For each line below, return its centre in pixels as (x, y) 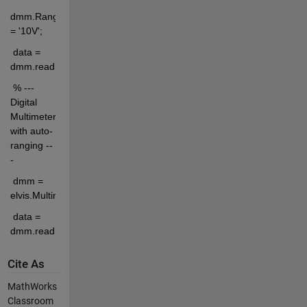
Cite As (26, 264)
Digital (23, 102)
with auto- (31, 131)
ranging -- (31, 145)
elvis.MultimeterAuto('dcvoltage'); (82, 195)
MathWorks (32, 286)
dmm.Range (37, 16)
